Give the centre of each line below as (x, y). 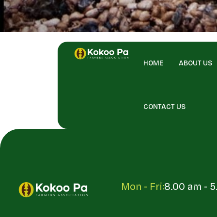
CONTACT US (164, 107)
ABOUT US (195, 63)
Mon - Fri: (142, 186)
